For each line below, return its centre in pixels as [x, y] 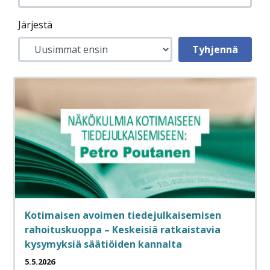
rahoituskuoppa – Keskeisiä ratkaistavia [123, 230]
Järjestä [35, 25]
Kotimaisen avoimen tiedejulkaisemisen [123, 215]
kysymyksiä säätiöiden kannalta [103, 244]
